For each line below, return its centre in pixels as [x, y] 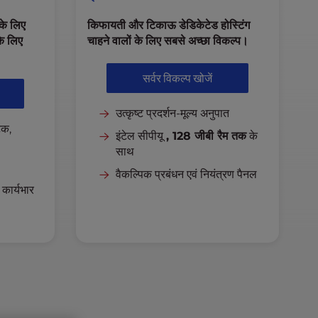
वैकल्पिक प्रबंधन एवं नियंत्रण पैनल [186, 174]
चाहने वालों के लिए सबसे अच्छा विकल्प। [168, 41]
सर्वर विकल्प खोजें [177, 78]
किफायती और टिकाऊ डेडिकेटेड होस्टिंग [168, 25]
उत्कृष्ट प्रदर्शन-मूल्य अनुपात [172, 113]
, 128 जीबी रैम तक [206, 136]
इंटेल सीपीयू [141, 136]
